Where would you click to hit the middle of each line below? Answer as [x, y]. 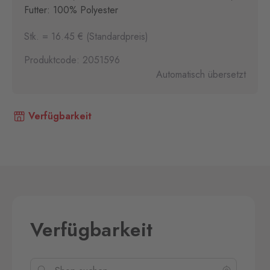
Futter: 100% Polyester [71, 10]
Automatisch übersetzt [201, 74]
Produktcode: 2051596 [72, 60]
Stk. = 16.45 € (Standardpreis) [86, 36]
